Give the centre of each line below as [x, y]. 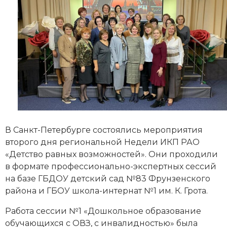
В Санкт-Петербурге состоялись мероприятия [104, 130]
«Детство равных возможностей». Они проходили [111, 154]
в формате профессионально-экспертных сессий [111, 166]
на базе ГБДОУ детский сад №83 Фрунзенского [108, 178]
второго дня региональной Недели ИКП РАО [102, 142]
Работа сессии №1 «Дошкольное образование [103, 211]
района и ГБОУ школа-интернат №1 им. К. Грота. [106, 191]
